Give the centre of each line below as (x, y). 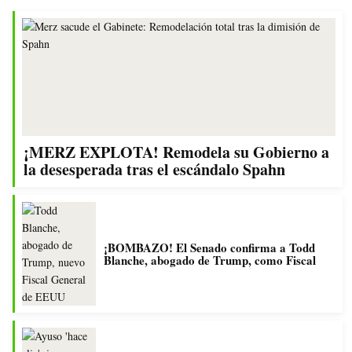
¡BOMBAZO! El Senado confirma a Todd (209, 248)
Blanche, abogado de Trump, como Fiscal (210, 260)
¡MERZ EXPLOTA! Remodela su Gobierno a (176, 152)
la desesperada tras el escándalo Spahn (154, 170)
